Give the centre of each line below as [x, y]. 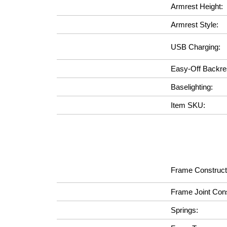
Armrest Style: [195, 25]
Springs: [184, 210]
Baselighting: [192, 87]
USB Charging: [196, 47]
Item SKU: [188, 105]
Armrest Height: [197, 6]
